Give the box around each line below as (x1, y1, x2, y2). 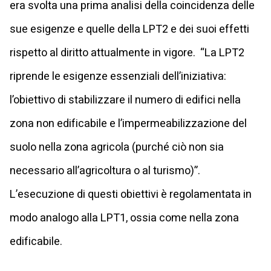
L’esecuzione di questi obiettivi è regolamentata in (10, 186, 252, 203)
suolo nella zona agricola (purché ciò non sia (10, 139, 224, 155)
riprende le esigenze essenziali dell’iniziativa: (10, 68, 226, 85)
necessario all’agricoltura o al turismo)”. (10, 162, 200, 179)
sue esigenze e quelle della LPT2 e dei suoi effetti (10, 21, 249, 38)
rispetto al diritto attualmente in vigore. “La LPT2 (10, 44, 244, 61)
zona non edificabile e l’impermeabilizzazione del (10, 115, 247, 132)
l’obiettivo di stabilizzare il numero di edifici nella (10, 91, 241, 108)
